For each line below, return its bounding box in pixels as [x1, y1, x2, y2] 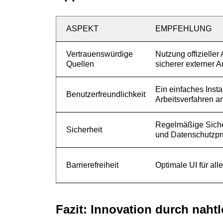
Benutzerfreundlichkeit [66, 90, 145, 99]
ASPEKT [66, 24, 99, 33]
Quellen [66, 60, 94, 68]
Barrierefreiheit [66, 161, 118, 169]
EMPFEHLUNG [155, 24, 212, 33]
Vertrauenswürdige [66, 50, 133, 58]
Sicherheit [66, 125, 102, 134]
